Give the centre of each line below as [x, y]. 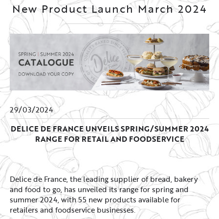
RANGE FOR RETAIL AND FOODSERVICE [109, 139]
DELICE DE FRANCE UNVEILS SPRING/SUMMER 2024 [109, 129]
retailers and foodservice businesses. [74, 210]
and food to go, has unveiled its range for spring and [99, 189]
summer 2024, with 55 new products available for [95, 200]
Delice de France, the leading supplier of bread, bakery [104, 179]
